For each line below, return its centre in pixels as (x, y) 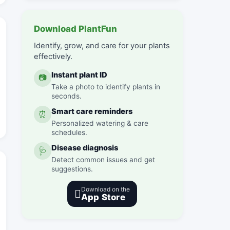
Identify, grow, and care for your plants (102, 45)
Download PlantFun (76, 28)
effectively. (53, 56)
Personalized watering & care (100, 123)
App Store (103, 197)
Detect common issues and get (103, 159)
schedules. (70, 132)
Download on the (106, 189)
